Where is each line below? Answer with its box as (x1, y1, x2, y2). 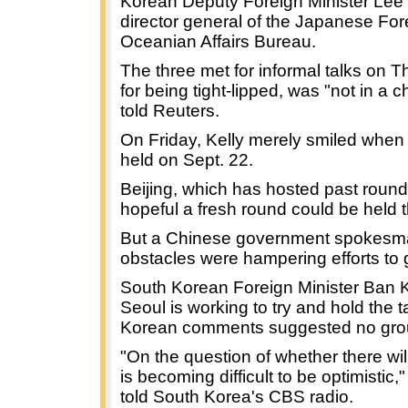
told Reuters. (120, 101, 219, 120)
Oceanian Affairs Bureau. (120, 32, 316, 51)
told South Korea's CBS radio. (120, 387, 353, 406)
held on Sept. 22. (120, 150, 253, 169)
